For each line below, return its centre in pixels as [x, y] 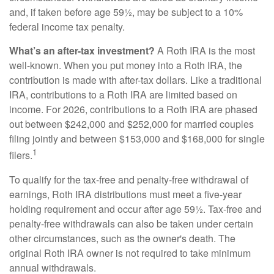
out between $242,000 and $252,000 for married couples [131, 124]
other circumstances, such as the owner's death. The [122, 238]
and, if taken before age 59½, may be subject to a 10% [126, 12]
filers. [21, 155]
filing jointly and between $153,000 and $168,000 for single [137, 139]
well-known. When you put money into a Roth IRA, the [126, 65]
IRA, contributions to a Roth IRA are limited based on [123, 95]
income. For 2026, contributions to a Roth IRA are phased [133, 109]
